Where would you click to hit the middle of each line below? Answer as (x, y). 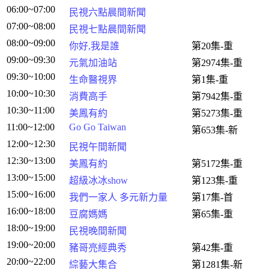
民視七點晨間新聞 (107, 29)
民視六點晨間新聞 (107, 12)
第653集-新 (215, 130)
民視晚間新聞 (98, 231)
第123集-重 (215, 180)
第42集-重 (212, 248)
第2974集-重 (217, 63)
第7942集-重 (217, 96)
